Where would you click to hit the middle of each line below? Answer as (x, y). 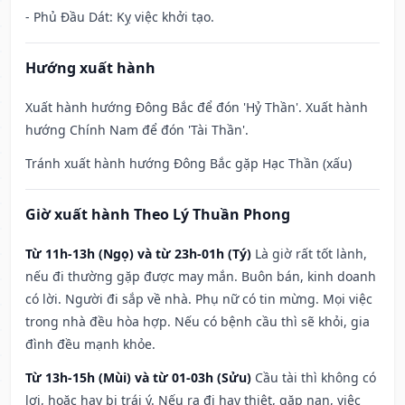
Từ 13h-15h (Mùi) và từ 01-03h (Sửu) (138, 378)
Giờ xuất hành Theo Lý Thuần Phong (158, 215)
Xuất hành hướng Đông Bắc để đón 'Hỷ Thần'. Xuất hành (197, 108)
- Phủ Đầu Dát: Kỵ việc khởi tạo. (120, 17)
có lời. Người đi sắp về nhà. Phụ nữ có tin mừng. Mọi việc (199, 299)
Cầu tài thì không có (316, 378)
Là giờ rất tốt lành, (311, 254)
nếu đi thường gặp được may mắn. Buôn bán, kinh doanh (201, 277)
